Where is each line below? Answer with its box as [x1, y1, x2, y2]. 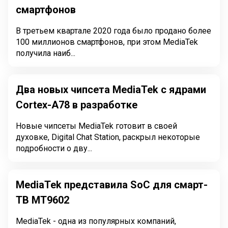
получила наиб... [16, 48, 75, 58]
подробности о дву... [16, 144, 92, 153]
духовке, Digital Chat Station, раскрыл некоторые [16, 132, 200, 142]
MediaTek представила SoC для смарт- [16, 179, 208, 191]
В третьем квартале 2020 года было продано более [16, 26, 211, 36]
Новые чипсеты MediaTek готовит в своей [16, 121, 177, 131]
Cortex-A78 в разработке [16, 99, 137, 111]
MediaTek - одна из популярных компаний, [16, 216, 176, 226]
